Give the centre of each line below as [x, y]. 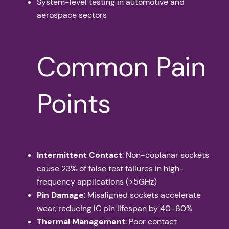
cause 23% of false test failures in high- [110, 168]
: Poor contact [151, 221]
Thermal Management [81, 221]
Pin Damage [60, 195]
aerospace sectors [72, 15]
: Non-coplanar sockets [166, 155]
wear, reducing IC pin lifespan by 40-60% [115, 208]
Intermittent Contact [79, 155]
